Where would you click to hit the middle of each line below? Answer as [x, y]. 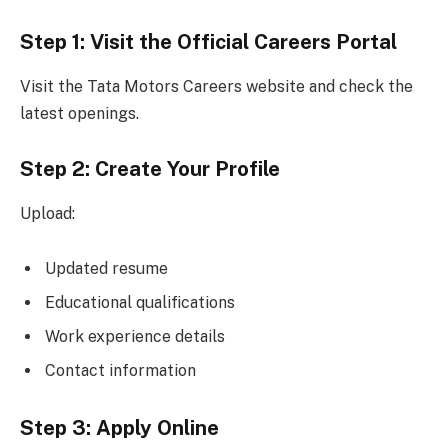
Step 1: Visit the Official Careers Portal [208, 42]
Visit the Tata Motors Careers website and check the [216, 86]
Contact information [120, 371]
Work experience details [135, 337]
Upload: [47, 213]
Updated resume [106, 269]
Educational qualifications [140, 303]
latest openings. [79, 113]
